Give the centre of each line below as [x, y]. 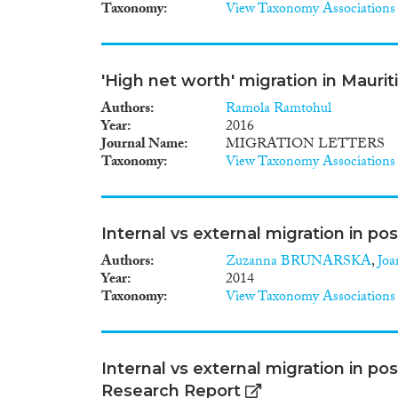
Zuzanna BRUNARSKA [298, 262]
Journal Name [143, 145]
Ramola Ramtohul [279, 109]
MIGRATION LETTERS [305, 145]
